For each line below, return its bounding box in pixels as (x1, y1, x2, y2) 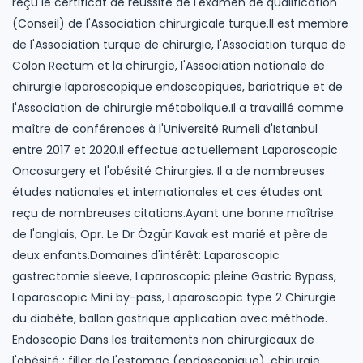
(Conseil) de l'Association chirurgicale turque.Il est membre (12, 15, 348, 32)
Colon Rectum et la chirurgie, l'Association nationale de (12, 58, 325, 75)
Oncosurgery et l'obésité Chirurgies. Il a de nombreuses (12, 163, 325, 180)
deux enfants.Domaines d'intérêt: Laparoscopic (12, 247, 280, 264)
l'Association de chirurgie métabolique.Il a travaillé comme (12, 100, 344, 117)
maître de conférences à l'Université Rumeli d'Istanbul (12, 121, 318, 138)
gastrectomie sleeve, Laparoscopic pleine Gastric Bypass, (12, 268, 336, 285)
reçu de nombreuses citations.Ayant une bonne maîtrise (12, 205, 334, 222)
